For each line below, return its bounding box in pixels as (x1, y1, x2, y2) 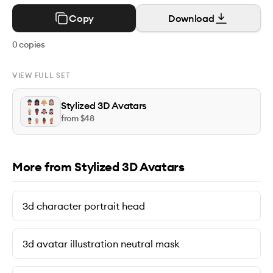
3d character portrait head (23, 200, 145, 213)
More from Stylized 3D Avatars (12, 159, 185, 175)
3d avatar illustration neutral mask (23, 238, 180, 250)
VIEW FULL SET (12, 71, 71, 80)
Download (168, 12, 214, 24)
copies (17, 39, 45, 50)
